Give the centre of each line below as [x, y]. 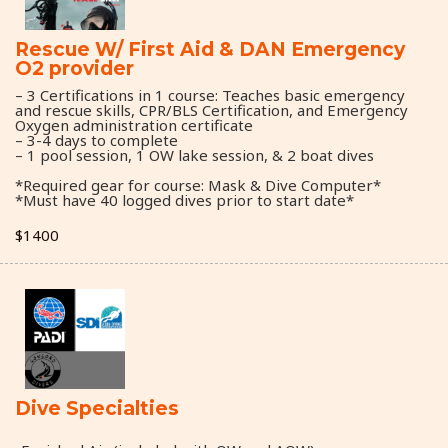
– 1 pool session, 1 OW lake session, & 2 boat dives [194, 154]
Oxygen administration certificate [134, 124]
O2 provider [74, 68]
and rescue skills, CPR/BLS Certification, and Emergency [211, 109]
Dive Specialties [97, 408]
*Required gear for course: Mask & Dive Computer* [198, 184]
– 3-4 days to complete [96, 139]
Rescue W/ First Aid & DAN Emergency [210, 49]
